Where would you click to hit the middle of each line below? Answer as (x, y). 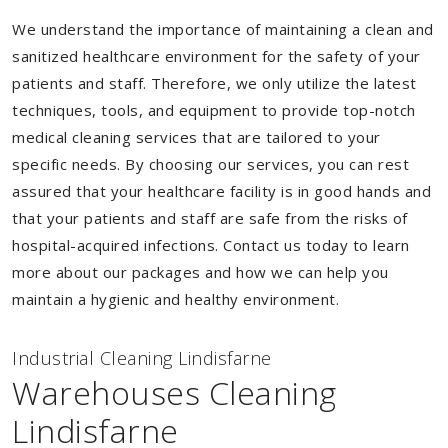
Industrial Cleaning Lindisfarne (142, 358)
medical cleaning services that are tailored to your (196, 137)
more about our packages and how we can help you (200, 272)
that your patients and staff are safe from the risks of (210, 218)
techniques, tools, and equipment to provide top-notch (214, 110)
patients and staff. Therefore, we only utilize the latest (214, 83)
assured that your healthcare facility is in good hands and (221, 191)
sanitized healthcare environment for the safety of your (216, 56)
